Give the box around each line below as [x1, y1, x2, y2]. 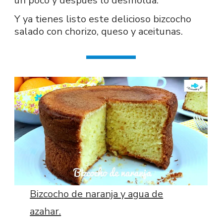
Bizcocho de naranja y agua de [30, 187, 164, 201]
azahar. [30, 205, 61, 218]
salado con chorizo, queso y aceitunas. [14, 24, 183, 38]
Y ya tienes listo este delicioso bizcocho [14, 12, 191, 26]
